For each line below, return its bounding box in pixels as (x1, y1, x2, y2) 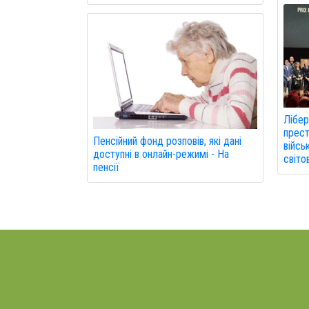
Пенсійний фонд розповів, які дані (93, 134, 241, 148)
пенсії (93, 160, 119, 174)
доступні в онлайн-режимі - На (93, 147, 229, 161)
